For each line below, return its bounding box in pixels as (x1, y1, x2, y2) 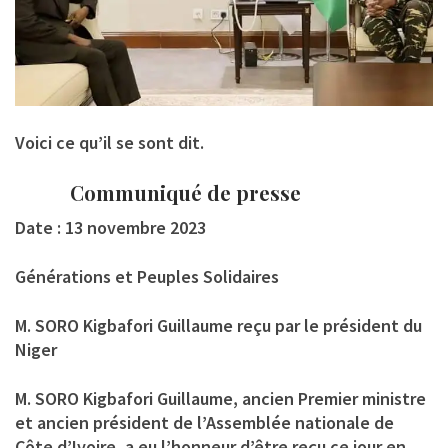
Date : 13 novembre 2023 (15, 216, 206, 240)
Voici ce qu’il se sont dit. (15, 131, 204, 155)
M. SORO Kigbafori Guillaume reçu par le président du (15, 314, 422, 338)
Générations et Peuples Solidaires (15, 265, 279, 289)
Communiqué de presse (15, 179, 301, 207)
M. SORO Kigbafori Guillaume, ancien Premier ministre (15, 387, 426, 411)
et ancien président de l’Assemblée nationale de (15, 411, 394, 435)
